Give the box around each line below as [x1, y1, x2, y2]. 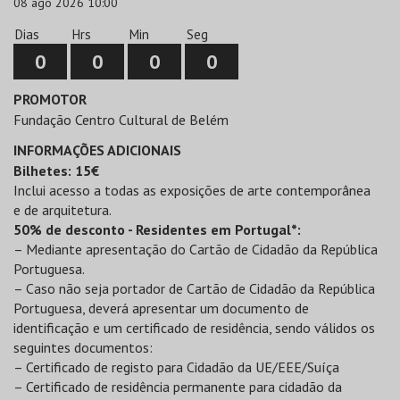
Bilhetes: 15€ [13, 162, 99, 179]
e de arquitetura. [13, 201, 112, 219]
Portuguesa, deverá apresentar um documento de [13, 299, 309, 317]
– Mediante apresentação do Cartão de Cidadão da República [13, 240, 378, 258]
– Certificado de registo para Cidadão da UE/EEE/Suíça [13, 358, 339, 376]
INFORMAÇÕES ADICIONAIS [13, 141, 181, 159]
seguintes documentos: [13, 338, 153, 356]
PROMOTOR [13, 90, 87, 108]
